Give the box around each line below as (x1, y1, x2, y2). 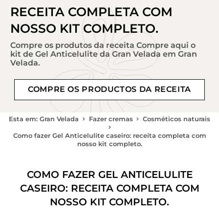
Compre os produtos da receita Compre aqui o (10, 41, 196, 50)
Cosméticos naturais (142, 115, 210, 123)
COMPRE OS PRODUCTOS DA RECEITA (28, 85, 191, 94)
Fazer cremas (88, 115, 133, 123)
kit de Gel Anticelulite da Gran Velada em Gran (10, 49, 197, 59)
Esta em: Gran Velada (9, 115, 79, 123)
